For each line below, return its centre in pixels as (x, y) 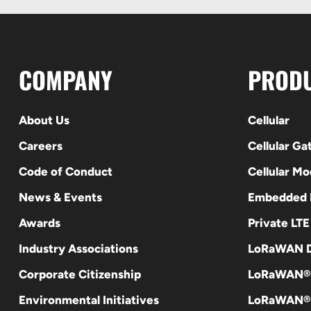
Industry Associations (78, 248)
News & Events (60, 197)
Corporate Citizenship (79, 274)
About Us (44, 120)
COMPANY (65, 79)
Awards (39, 222)
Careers (40, 145)
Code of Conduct (65, 171)
